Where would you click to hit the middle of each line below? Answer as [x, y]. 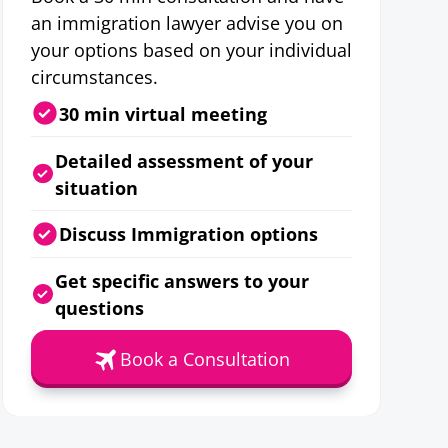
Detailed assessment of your [183, 160]
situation [96, 187]
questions [99, 308]
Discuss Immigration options [188, 234]
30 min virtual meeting [162, 113]
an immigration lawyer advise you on [186, 23]
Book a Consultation [205, 359]
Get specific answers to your [181, 281]
